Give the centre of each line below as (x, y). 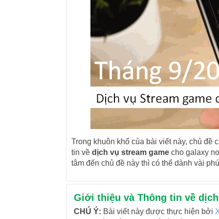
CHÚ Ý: (87, 211)
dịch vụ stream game (130, 152)
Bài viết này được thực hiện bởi (158, 211)
